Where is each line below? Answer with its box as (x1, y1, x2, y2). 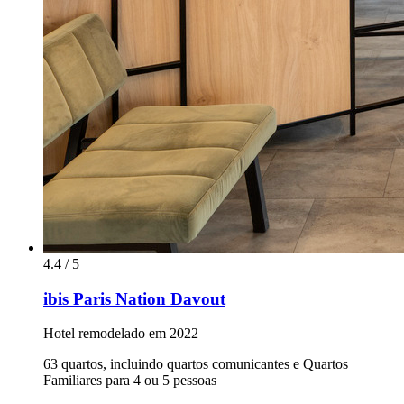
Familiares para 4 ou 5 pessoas (43, 372, 216, 389)
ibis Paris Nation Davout (43, 289, 225, 308)
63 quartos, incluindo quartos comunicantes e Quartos (43, 356, 348, 372)
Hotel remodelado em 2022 (43, 326, 198, 342)
